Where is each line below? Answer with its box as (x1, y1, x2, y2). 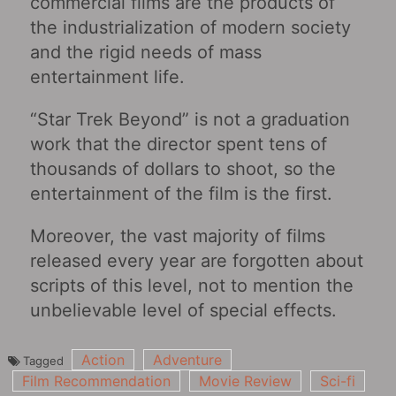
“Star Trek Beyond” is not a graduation (29, 108, 350, 130)
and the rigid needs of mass (29, 41, 262, 63)
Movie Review (198, 371, 292, 390)
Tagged (22, 353, 67, 368)
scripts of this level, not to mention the (29, 274, 354, 296)
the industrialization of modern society (29, 16, 351, 38)
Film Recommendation (21, 371, 171, 390)
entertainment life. (29, 65, 185, 88)
